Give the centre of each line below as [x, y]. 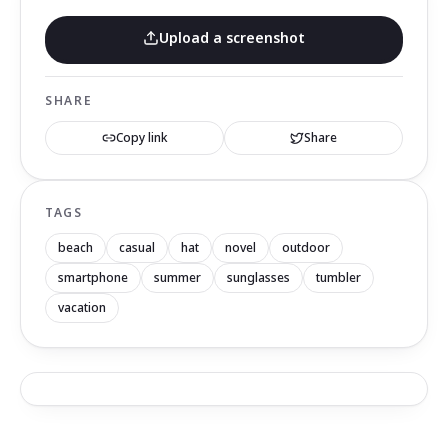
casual [137, 247]
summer [177, 277]
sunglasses [258, 277]
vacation [82, 307]
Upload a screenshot [232, 37]
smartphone [93, 277]
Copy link [141, 137]
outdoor [306, 247]
